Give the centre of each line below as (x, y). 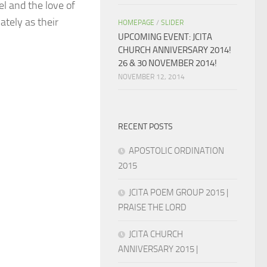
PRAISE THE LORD (152, 207)
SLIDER (172, 23)
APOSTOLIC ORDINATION (176, 151)
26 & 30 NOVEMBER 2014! (167, 63)
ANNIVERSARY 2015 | (158, 249)
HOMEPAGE (136, 23)
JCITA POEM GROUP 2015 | (178, 193)
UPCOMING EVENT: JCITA (165, 37)
